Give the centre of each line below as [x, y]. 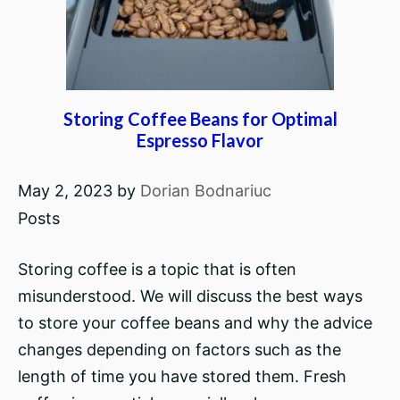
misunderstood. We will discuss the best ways [190, 296]
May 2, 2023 [65, 191]
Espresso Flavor [200, 140]
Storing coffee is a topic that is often [157, 269]
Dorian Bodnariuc [206, 191]
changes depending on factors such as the [179, 350]
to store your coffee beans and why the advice [195, 323]
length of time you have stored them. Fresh [182, 376]
